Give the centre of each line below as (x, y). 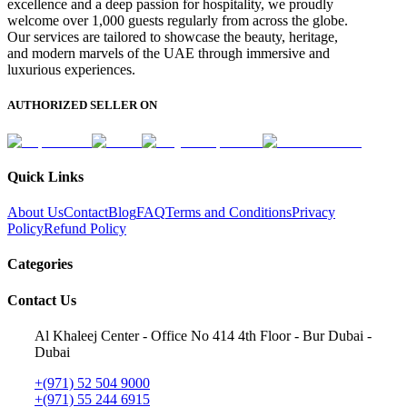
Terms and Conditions (228, 213)
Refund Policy (85, 229)
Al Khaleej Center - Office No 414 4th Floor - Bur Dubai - (203, 335)
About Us (35, 213)
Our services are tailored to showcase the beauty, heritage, (173, 37)
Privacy (313, 213)
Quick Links (45, 176)
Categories (40, 264)
